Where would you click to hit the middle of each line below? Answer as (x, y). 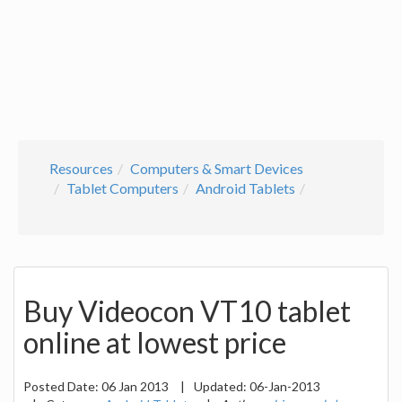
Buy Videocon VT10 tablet (187, 311)
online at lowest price (155, 343)
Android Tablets (245, 188)
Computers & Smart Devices (217, 168)
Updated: (222, 386)
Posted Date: (62, 386)
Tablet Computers (122, 188)
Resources (81, 168)
